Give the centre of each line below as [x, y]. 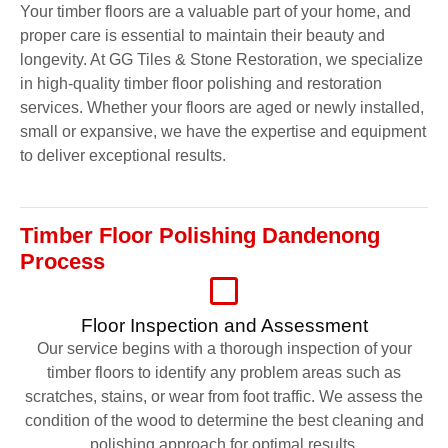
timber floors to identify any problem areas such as [224, 372]
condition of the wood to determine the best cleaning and [224, 420]
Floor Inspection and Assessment [224, 325]
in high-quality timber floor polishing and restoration [201, 83]
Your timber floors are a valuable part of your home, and [215, 11]
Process [62, 261]
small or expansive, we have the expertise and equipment [223, 131]
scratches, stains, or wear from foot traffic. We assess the [224, 396]
